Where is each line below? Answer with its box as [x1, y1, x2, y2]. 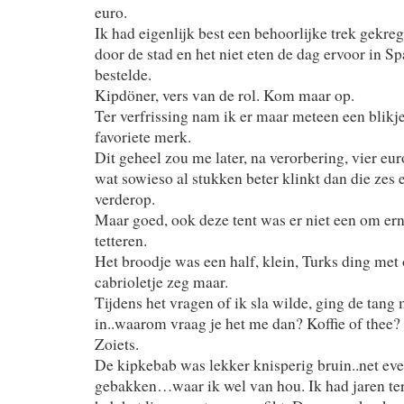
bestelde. [95, 63, 151, 85]
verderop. [95, 188, 155, 209]
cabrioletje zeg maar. [95, 271, 228, 292]
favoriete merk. [95, 125, 191, 147]
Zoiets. [95, 333, 139, 354]
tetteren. [95, 229, 147, 251]
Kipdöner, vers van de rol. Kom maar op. [95, 84, 354, 106]
